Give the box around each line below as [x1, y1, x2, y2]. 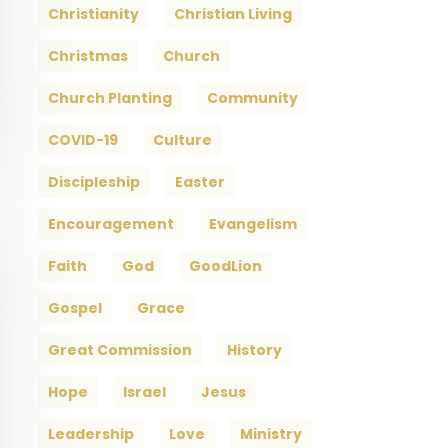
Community [206, 87, 298, 108]
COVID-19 [47, 129, 118, 150]
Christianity [47, 3, 139, 24]
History [226, 339, 282, 360]
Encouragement [47, 213, 174, 234]
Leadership [47, 423, 134, 444]
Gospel [47, 297, 102, 318]
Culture [152, 129, 212, 150]
